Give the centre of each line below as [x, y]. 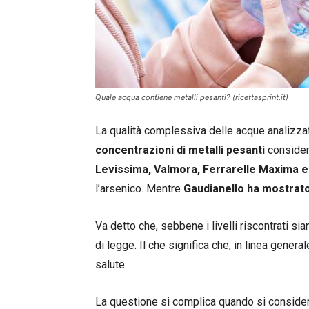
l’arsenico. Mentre [138, 188]
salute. [111, 264]
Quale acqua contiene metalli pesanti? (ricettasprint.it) [192, 97]
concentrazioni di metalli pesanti [180, 150]
